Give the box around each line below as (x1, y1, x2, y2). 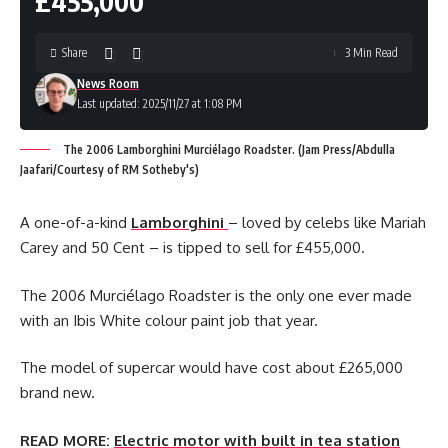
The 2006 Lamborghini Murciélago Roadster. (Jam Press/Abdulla (60, 142, 395, 157)
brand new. (20, 383, 95, 402)
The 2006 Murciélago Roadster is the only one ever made (20, 285, 412, 305)
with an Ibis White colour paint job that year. (20, 310, 318, 330)
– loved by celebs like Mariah (228, 213, 426, 232)
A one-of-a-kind (20, 213, 131, 232)
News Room (77, 76, 139, 91)
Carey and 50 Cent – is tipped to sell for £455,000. (20, 238, 365, 257)
